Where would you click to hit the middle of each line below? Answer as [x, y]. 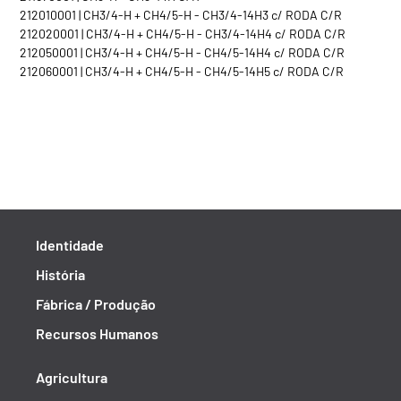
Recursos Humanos [97, 333]
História [60, 274]
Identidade [70, 245]
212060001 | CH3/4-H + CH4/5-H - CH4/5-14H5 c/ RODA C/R [182, 71]
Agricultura [72, 377]
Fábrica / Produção [96, 304]
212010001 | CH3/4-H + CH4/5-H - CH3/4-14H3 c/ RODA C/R [181, 15]
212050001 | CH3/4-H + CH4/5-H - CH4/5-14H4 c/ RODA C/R [182, 52]
